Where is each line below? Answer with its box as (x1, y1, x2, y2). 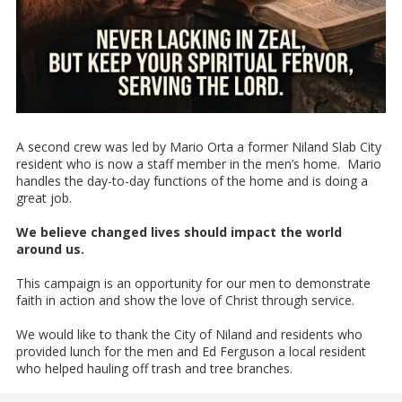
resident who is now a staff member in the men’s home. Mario (16, 155, 381, 173)
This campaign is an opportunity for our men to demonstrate (16, 275, 371, 293)
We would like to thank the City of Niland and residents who (16, 326, 363, 344)
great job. (16, 189, 72, 207)
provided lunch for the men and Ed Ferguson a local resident (16, 343, 366, 361)
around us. (16, 240, 84, 258)
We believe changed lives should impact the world (16, 223, 342, 241)
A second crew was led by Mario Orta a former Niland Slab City (16, 138, 381, 156)
